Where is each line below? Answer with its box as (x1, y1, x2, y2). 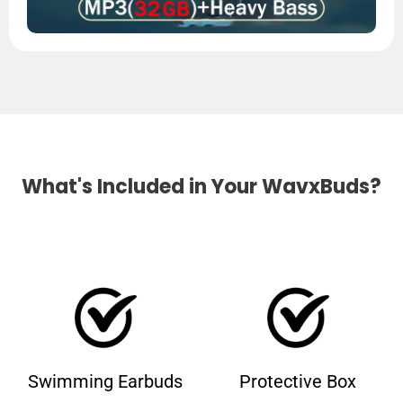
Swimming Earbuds (28, 370, 183, 392)
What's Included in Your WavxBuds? (22, 172, 381, 201)
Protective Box (239, 370, 356, 392)
